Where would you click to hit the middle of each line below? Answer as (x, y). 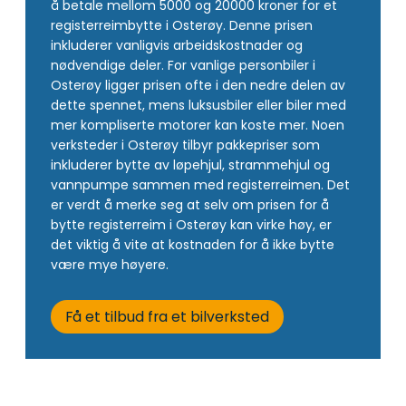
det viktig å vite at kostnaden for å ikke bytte (193, 244)
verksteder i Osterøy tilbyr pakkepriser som (185, 145)
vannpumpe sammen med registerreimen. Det (200, 184)
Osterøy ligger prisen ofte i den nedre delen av (198, 85)
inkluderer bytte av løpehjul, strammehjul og (190, 164)
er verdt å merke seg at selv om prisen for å (190, 204)
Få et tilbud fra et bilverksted (167, 317)
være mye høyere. (113, 264)
